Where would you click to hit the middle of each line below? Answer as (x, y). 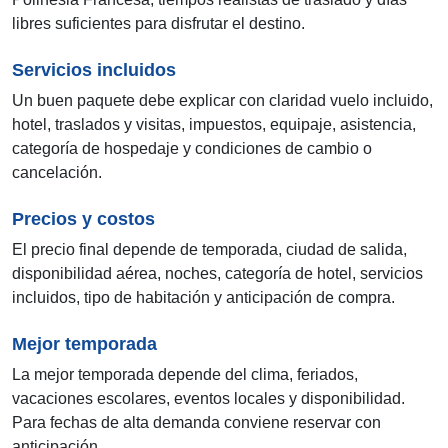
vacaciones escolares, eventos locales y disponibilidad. (208, 399)
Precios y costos (83, 219)
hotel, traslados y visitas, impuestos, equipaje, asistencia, (214, 125)
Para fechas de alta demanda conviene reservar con (196, 423)
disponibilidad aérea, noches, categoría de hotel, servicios (217, 274)
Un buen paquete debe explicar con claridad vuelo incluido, (222, 101)
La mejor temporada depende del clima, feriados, (185, 375)
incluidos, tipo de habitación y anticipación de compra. (203, 298)
